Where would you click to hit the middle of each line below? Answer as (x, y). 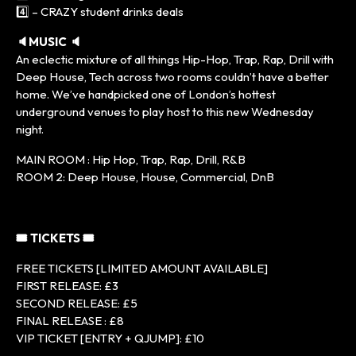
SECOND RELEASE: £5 (77, 303)
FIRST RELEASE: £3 (67, 285)
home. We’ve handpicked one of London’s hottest (146, 94)
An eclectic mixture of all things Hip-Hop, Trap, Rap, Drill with (175, 59)
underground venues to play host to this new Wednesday (165, 111)
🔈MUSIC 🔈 (49, 41)
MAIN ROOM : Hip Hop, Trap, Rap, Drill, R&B (131, 159)
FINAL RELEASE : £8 (70, 320)
